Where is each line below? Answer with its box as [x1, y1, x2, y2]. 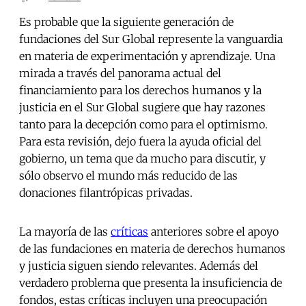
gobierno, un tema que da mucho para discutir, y [19, 152, 266, 166]
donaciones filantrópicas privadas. [19, 186, 193, 200]
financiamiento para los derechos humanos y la [19, 83, 262, 98]
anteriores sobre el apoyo [148, 225, 279, 239]
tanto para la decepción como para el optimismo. [19, 117, 268, 132]
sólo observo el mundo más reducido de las [19, 169, 238, 183]
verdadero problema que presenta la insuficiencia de [19, 276, 282, 290]
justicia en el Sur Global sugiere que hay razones [19, 100, 266, 115]
